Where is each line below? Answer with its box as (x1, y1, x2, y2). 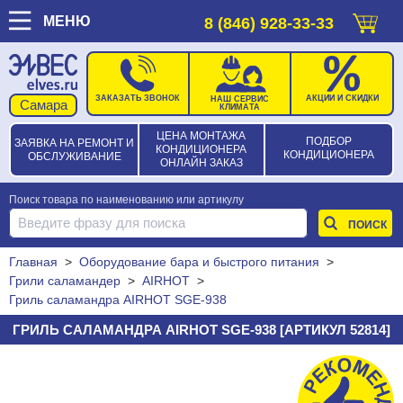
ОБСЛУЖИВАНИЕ (27, 150, 121, 164)
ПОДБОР (305, 135, 352, 148)
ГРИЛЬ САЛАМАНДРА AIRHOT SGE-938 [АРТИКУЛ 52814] (13, 322, 390, 338)
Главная (9, 255, 58, 270)
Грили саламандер (9, 273, 121, 289)
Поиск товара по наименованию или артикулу (9, 193, 244, 207)
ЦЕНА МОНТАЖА (157, 130, 246, 143)
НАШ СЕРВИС (210, 94, 270, 104)
